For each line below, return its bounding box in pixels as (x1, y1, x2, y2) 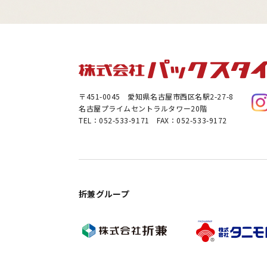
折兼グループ (79, 188, 130, 200)
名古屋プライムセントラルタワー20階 (79, 103, 207, 114)
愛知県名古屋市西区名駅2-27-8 (128, 91, 234, 102)
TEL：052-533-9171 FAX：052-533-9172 (79, 115, 227, 126)
